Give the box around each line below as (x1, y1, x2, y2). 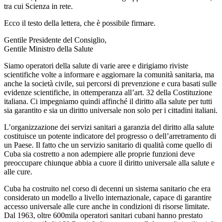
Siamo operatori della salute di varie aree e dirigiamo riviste (4, 61, 188, 70)
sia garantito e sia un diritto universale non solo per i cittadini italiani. (4, 106, 218, 114)
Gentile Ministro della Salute (4, 44, 93, 53)
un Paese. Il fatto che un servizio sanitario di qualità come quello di (4, 140, 212, 149)
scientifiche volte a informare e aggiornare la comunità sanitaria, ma (4, 70, 214, 79)
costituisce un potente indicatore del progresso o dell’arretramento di (4, 131, 216, 140)
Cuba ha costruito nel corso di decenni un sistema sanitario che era (4, 184, 211, 193)
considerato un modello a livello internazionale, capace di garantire (4, 193, 212, 202)
